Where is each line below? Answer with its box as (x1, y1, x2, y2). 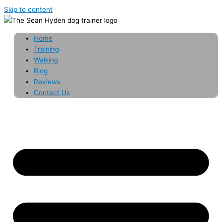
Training (34, 45, 59, 53)
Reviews (34, 77, 60, 86)
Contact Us (34, 88, 70, 97)
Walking (34, 55, 58, 64)
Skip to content (4, 5, 53, 13)
